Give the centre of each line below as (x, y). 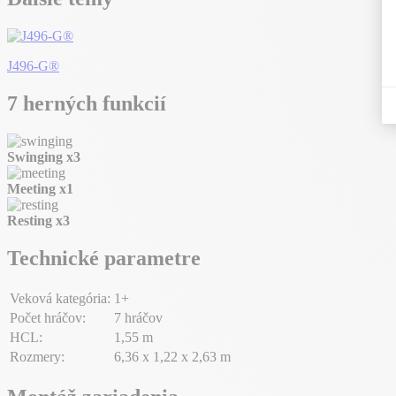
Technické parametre (104, 258)
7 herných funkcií (87, 104)
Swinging (37, 157)
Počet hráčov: (48, 317)
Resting (31, 221)
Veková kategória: (60, 298)
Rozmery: (37, 356)
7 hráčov (138, 317)
